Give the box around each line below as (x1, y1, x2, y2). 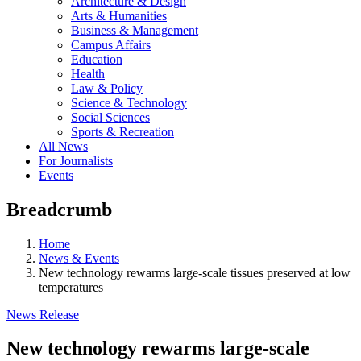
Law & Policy (71, 81, 143, 95)
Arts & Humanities (71, 8, 167, 23)
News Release (6, 307, 79, 322)
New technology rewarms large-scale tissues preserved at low (39, 265, 351, 280)
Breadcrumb (6, 198, 112, 220)
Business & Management (71, 23, 198, 37)
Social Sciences (71, 110, 150, 124)
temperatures (39, 280, 103, 294)
